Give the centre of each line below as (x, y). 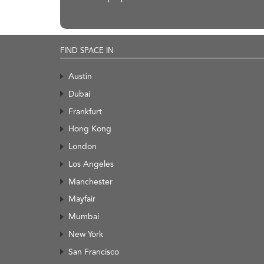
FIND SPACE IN (87, 50)
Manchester (90, 181)
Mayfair (82, 199)
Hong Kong (90, 129)
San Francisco (94, 251)
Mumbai (84, 217)
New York (86, 234)
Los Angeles (91, 164)
